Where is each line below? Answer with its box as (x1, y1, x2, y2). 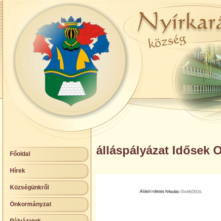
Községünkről (10, 184, 49, 191)
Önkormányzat (10, 201, 51, 208)
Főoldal (10, 150, 30, 157)
